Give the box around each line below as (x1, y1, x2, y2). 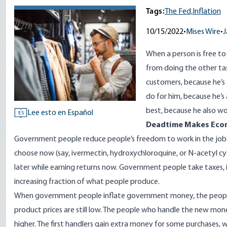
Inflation (193, 8, 221, 16)
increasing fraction (14, 178, 75, 186)
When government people (14, 192, 103, 200)
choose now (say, (14, 149, 71, 158)
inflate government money (103, 192, 193, 200)
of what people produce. (75, 178, 160, 186)
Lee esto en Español (27, 109, 93, 117)
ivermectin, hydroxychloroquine (71, 149, 176, 158)
